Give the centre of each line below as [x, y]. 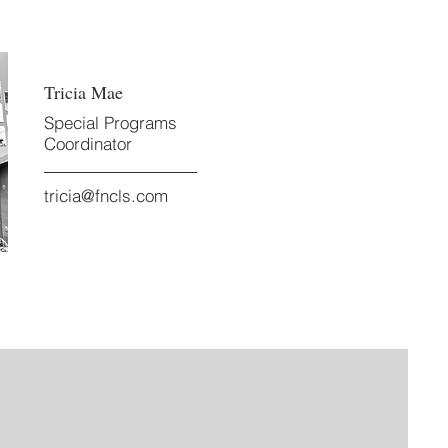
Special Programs [110, 122]
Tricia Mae [83, 92]
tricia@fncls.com [106, 195]
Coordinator [88, 143]
